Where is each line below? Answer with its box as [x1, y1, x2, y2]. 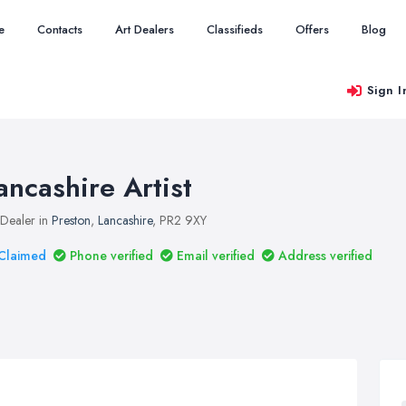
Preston [52, 211, 91, 229]
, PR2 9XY [152, 211, 207, 229]
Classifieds [207, 21, 263, 38]
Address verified [278, 246, 372, 265]
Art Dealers [115, 21, 174, 38]
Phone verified [70, 246, 153, 265]
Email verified [177, 246, 255, 265]
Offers [295, 21, 329, 38]
